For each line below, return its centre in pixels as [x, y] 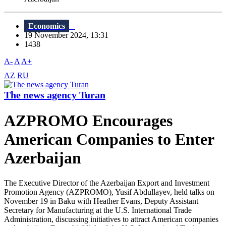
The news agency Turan [55, 95]
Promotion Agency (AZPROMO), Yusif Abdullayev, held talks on [109, 192]
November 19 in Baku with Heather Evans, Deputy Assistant [101, 201]
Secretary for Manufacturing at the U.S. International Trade [98, 210]
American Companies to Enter [109, 139]
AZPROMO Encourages [88, 121]
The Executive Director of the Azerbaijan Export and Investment [107, 183]
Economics [47, 26]
